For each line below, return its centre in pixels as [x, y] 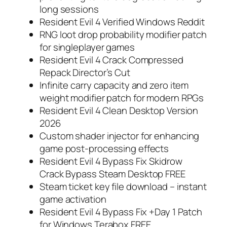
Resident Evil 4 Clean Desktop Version [119, 110]
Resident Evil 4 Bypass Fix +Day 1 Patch [121, 212]
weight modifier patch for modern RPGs [122, 98]
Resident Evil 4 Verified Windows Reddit [122, 22]
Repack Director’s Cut [85, 72]
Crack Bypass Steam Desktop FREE [112, 174]
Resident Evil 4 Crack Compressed [111, 60]
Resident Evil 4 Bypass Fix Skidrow [111, 161]
